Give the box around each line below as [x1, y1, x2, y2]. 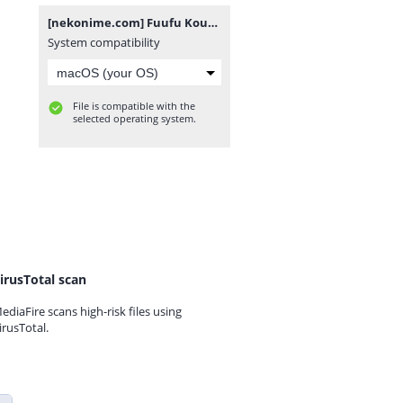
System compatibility [48, 34, 160, 50]
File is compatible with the [73, 99, 195, 112]
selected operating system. [73, 112, 196, 125]
